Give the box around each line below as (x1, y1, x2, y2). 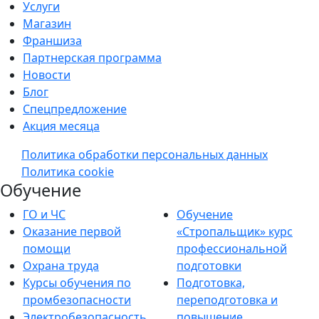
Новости (23, 67, 70, 83)
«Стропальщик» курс (177, 224, 293, 239)
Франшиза (23, 33, 82, 48)
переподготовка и (177, 292, 278, 308)
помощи (23, 241, 70, 256)
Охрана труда (23, 258, 99, 273)
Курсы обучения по (23, 275, 131, 291)
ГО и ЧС (23, 206, 66, 222)
